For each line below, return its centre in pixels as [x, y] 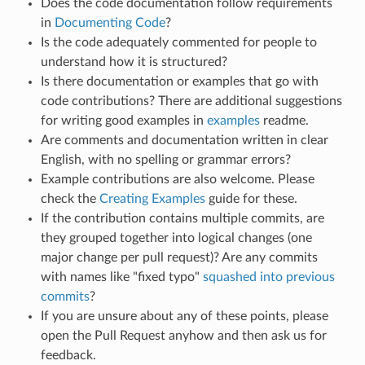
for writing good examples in [123, 120]
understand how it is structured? [134, 62]
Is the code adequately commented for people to [178, 42]
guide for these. [251, 198]
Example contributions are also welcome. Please [177, 179]
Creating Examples [152, 198]
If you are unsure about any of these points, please [184, 316]
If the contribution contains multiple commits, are [182, 218]
